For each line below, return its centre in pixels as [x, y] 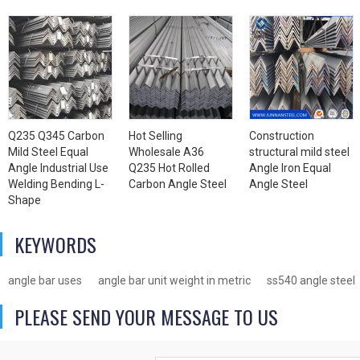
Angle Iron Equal [290, 168]
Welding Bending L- [56, 184]
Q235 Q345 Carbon [56, 136]
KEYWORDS [55, 245]
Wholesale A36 [166, 152]
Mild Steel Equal [48, 152]
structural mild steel [299, 152]
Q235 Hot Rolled [169, 168]
